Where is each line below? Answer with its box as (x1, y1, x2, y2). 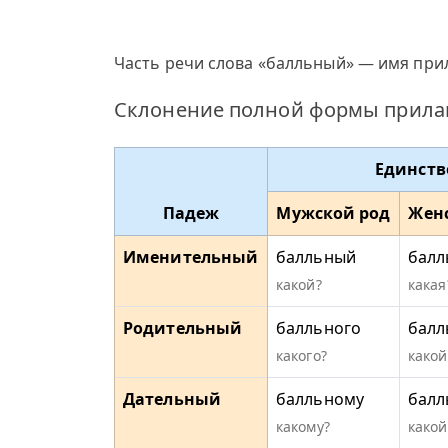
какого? (276, 346, 327, 365)
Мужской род (276, 202, 391, 224)
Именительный (123, 246, 259, 268)
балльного (276, 317, 361, 339)
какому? (276, 417, 330, 436)
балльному (276, 388, 364, 410)
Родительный (123, 317, 243, 339)
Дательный (123, 388, 221, 410)
